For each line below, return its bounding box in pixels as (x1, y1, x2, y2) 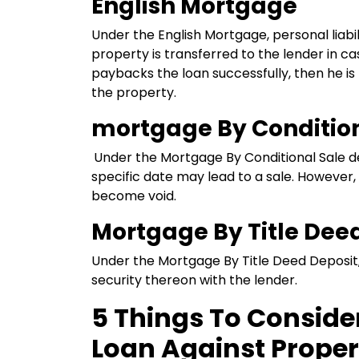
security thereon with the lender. (91, 271, 297, 289)
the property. (91, 83, 176, 102)
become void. (91, 187, 176, 205)
